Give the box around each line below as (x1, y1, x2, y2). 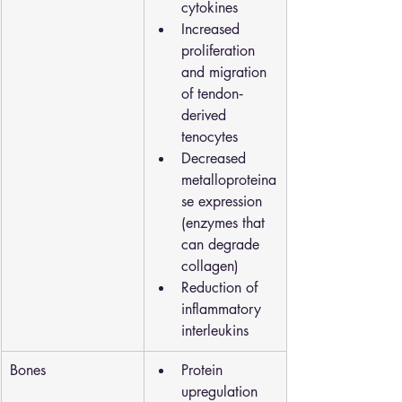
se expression (181, 192, 267, 211)
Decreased (181, 149, 250, 168)
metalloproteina (181, 170, 276, 189)
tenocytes (181, 127, 238, 146)
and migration (181, 63, 271, 82)
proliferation (181, 41, 259, 60)
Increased (181, 20, 244, 39)
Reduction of (181, 278, 262, 297)
